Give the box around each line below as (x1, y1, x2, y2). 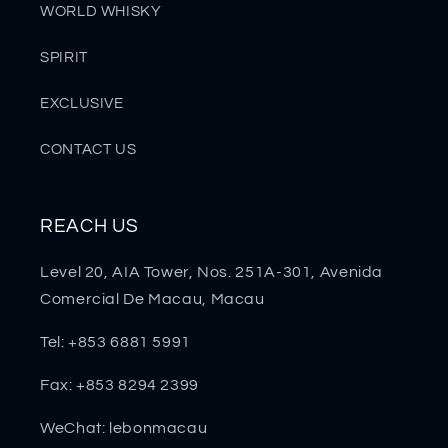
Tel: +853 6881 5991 (40, 334, 191, 351)
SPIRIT (40, 49, 88, 65)
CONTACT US (40, 141, 137, 157)
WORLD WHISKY (40, 3, 162, 19)
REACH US (40, 216, 139, 237)
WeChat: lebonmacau (40, 419, 208, 436)
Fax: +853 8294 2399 (40, 376, 199, 393)
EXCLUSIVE (40, 95, 124, 111)
